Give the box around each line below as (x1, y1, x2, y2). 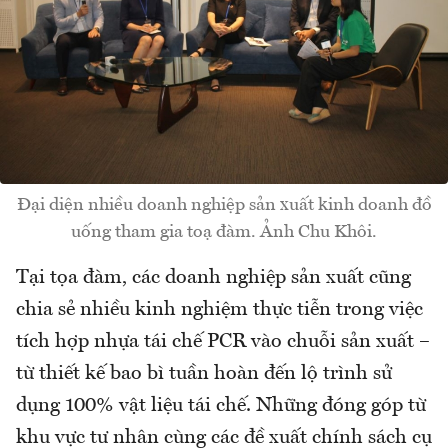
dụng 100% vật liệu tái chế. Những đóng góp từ (16, 396, 426, 417)
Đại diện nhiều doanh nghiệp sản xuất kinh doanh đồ (16, 196, 432, 215)
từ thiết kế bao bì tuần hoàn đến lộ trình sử (16, 364, 392, 385)
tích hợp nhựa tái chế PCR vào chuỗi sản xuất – (16, 332, 430, 353)
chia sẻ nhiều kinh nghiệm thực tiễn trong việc (16, 300, 423, 321)
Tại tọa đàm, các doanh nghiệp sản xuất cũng (16, 268, 411, 289)
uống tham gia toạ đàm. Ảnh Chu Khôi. (71, 223, 377, 242)
